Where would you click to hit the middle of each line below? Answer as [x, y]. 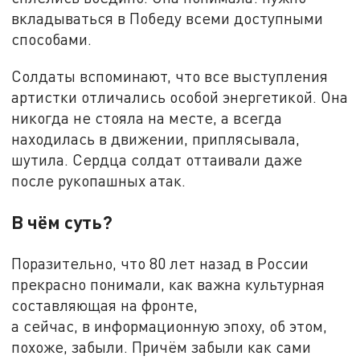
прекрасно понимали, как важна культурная [168, 284]
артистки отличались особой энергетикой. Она [180, 97]
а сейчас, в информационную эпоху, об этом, [170, 326]
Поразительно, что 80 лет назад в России [160, 264]
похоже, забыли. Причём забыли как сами [162, 347]
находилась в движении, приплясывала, [156, 139]
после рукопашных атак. [99, 181]
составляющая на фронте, [105, 305]
